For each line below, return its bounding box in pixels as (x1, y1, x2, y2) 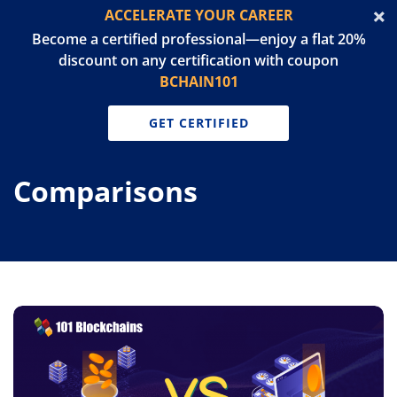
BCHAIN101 (159, 72, 238, 91)
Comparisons (13, 172, 198, 210)
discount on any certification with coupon (58, 51, 339, 70)
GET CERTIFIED (148, 114, 249, 131)
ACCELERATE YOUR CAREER (104, 5, 293, 25)
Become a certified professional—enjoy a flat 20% (31, 29, 366, 49)
